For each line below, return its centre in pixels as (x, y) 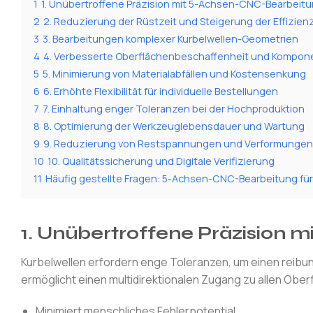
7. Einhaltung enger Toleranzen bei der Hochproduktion (174, 108)
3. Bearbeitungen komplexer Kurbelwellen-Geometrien (170, 38)
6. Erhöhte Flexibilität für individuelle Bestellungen (161, 91)
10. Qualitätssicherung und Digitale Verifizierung (161, 161)
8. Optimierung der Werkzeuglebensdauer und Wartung (174, 126)
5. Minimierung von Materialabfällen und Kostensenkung (174, 73)
